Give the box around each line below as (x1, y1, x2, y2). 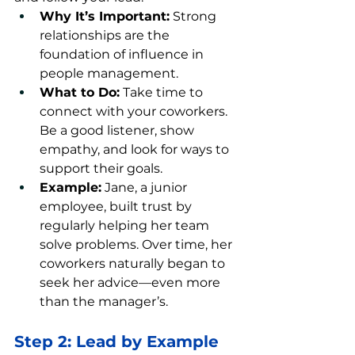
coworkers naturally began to (40, 256, 228, 271)
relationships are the (40, 28, 173, 43)
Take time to (120, 85, 206, 100)
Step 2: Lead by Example (14, 332, 219, 351)
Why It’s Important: (40, 9, 170, 24)
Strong (170, 9, 219, 24)
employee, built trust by (40, 199, 195, 214)
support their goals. (40, 161, 162, 176)
